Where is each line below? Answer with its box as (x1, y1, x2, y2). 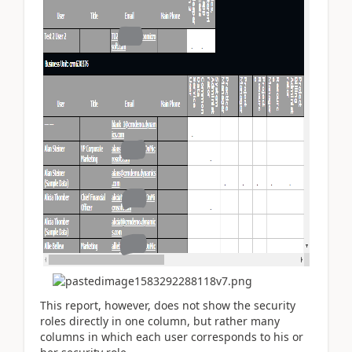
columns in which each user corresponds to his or (40, 328, 303, 344)
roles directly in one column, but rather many (40, 313, 280, 328)
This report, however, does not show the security (40, 297, 295, 313)
